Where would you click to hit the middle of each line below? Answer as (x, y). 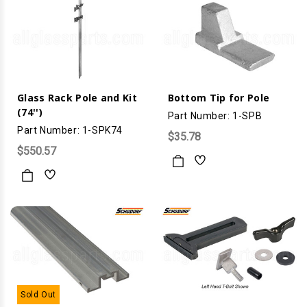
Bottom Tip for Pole (219, 97)
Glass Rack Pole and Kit (77, 97)
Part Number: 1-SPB (215, 115)
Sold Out (38, 294)
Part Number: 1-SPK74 (70, 130)
